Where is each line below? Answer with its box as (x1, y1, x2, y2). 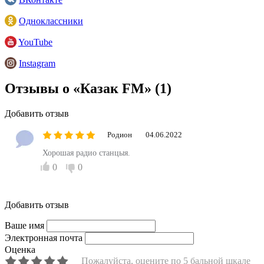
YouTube (18, 37, 52, 47)
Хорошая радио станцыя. (42, 148, 130, 157)
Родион (107, 130, 132, 139)
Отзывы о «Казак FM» (5, 80, 155, 96)
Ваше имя (5, 220, 44, 230)
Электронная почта (5, 232, 82, 243)
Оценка (5, 244, 35, 255)
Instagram (19, 58, 55, 68)
